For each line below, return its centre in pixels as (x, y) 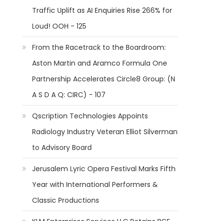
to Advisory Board (62, 147)
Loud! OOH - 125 (59, 26)
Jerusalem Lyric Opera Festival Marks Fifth (104, 169)
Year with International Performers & (95, 184)
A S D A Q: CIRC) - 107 (69, 95)
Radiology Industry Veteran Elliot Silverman (105, 132)
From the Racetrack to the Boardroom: (99, 47)
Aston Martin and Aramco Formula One (100, 63)
